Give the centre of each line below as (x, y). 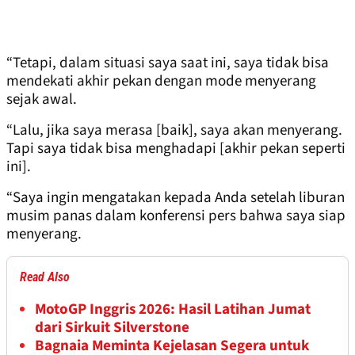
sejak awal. (42, 99)
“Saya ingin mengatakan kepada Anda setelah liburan (176, 197)
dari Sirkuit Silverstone (112, 327)
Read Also (45, 277)
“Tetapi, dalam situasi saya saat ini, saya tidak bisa (168, 63)
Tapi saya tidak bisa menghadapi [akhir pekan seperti (176, 148)
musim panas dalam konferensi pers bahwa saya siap (176, 216)
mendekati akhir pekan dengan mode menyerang (161, 81)
